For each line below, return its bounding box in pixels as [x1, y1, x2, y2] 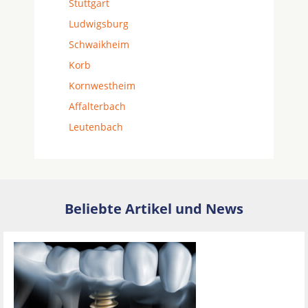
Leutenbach [69, 120, 123, 133]
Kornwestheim [69, 79, 135, 92]
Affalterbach [69, 100, 126, 113]
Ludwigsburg [69, 17, 129, 30]
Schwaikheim [69, 38, 129, 51]
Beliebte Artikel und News [65, 199, 243, 218]
